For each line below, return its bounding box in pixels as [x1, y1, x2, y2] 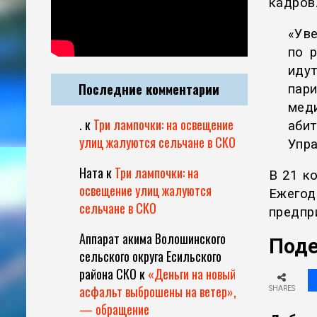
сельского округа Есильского [79, 247, 221, 266]
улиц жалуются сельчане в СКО [79, 133, 236, 152]
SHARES [268, 284, 295, 293]
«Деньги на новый [148, 265, 236, 284]
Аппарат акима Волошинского [79, 229, 226, 248]
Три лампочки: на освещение [93, 115, 234, 134]
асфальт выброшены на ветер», [79, 282, 236, 301]
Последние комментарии [79, 80, 220, 99]
